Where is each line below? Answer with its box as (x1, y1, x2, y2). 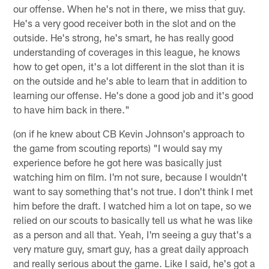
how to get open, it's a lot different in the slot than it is (13, 60, 245, 73)
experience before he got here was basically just (13, 156, 222, 169)
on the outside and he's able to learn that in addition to (13, 74, 247, 87)
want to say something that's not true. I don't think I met (13, 185, 253, 198)
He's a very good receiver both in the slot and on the (13, 17, 237, 29)
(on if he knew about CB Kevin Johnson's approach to (13, 127, 245, 140)
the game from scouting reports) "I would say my (13, 142, 223, 154)
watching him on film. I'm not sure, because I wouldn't (13, 171, 247, 183)
